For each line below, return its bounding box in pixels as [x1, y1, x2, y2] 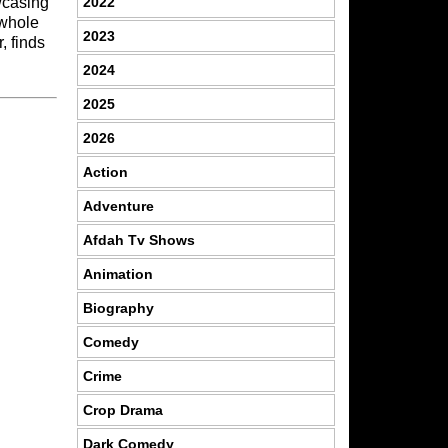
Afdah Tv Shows [82, 231, 195, 248]
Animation [82, 265, 153, 282]
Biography [82, 299, 154, 316]
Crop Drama [82, 401, 163, 418]
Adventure [82, 197, 154, 214]
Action [82, 163, 128, 180]
